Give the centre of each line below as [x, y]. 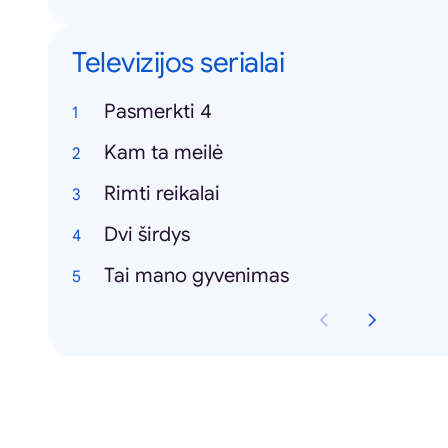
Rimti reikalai [162, 193]
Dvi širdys [147, 234]
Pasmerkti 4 [158, 111]
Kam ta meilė [163, 152]
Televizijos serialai [178, 62]
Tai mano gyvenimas [196, 275]
